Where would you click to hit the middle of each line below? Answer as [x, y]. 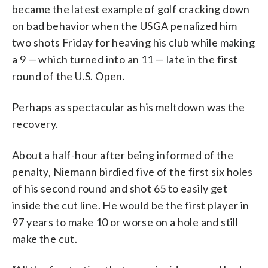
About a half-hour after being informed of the [123, 155]
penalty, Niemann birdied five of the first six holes [133, 171]
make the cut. [45, 238]
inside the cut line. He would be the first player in [131, 205]
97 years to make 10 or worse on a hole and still [125, 222]
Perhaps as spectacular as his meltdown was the [129, 107]
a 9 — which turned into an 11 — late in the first [125, 59]
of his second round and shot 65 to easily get [120, 188]
